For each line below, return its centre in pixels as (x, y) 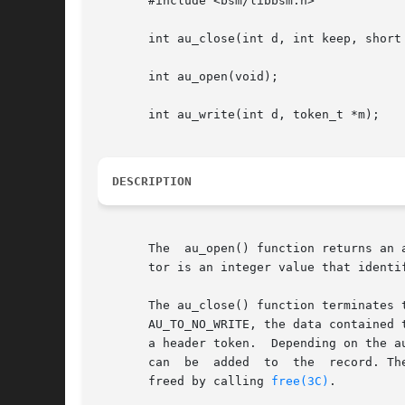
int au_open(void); (188, 77)
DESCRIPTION (152, 182)
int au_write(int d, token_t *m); (239, 115)
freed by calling (184, 381)
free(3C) (300, 381)
